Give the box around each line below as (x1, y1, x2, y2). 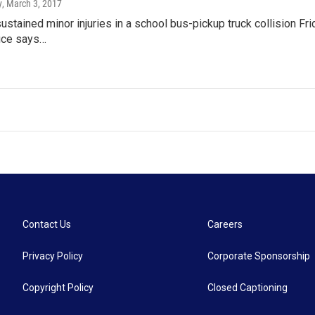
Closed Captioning (207, 282, 288, 294)
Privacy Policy (22, 250, 83, 262)
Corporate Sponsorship (207, 250, 311, 262)
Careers (207, 219, 243, 231)
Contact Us (22, 219, 71, 231)
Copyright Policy (22, 282, 94, 294)
